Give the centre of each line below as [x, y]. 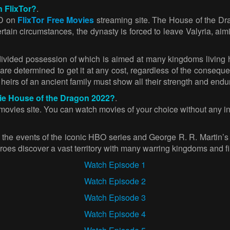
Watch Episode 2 [115, 181]
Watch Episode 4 [115, 214]
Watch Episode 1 [115, 165]
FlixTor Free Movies [56, 20]
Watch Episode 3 [115, 197]
